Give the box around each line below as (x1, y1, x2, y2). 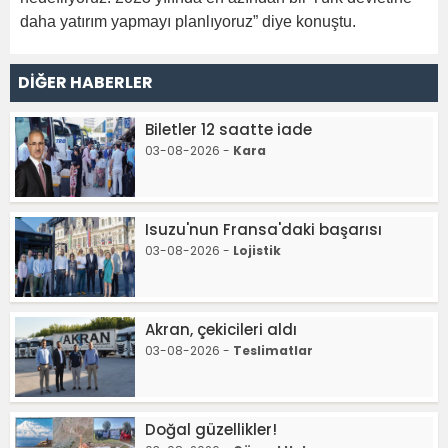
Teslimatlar (233, 341, 313, 359)
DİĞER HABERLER (18, 70, 153, 94)
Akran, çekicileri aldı (145, 318, 297, 340)
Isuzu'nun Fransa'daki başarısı (145, 218, 382, 240)
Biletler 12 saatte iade (145, 118, 312, 140)
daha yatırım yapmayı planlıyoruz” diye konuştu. (20, 12, 356, 30)
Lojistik (233, 241, 281, 259)
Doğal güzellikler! (145, 418, 277, 440)
